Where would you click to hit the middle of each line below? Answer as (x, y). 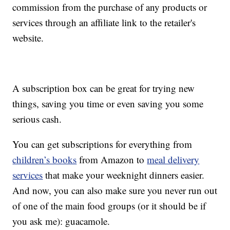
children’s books (45, 160)
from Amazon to (112, 160)
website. (28, 38)
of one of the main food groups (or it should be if (109, 206)
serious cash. (37, 119)
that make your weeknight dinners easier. (124, 175)
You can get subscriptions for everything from (102, 144)
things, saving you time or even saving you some (108, 104)
